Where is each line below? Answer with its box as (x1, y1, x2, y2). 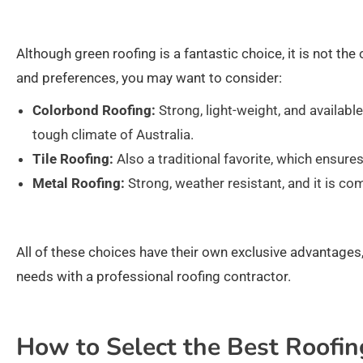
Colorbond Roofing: (32, 102, 156, 119)
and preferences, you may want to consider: (16, 70, 282, 87)
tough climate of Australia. (32, 126, 194, 143)
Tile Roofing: (32, 151, 113, 168)
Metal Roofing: (32, 175, 125, 192)
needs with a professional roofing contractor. (16, 268, 291, 285)
